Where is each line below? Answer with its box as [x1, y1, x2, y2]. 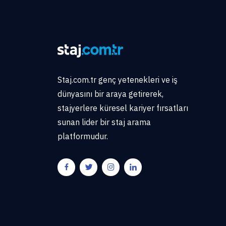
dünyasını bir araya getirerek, [58, 88, 163, 99]
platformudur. [58, 131, 108, 141]
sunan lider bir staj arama [58, 117, 151, 127]
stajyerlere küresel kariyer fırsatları [58, 102, 188, 113]
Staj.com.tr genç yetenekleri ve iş [58, 74, 178, 85]
